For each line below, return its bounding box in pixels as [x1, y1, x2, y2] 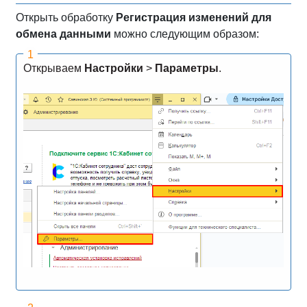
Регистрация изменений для [116, 11, 271, 23]
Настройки [84, 62, 146, 75]
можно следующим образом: [114, 27, 259, 40]
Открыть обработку [16, 11, 116, 23]
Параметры [154, 62, 219, 75]
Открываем [23, 62, 84, 75]
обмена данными [16, 27, 114, 40]
